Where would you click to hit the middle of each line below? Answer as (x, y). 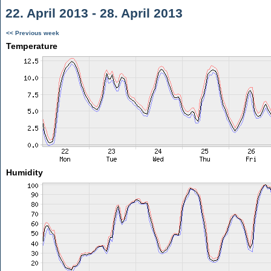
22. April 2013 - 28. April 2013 (92, 13)
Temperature (31, 46)
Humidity (24, 172)
